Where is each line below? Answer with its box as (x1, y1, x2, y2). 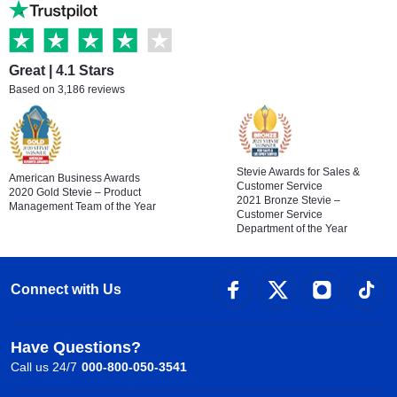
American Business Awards (9, 172, 140, 184)
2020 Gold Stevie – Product (9, 186, 141, 198)
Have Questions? (11, 338, 141, 356)
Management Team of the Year (9, 200, 156, 213)
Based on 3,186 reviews (9, 83, 125, 96)
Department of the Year (236, 222, 347, 235)
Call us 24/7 (11, 359, 77, 374)
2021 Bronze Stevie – (236, 194, 340, 206)
